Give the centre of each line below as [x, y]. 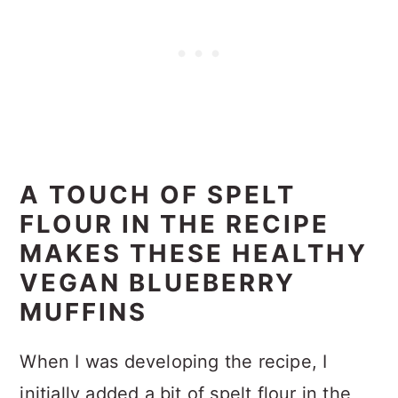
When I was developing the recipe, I [174, 362]
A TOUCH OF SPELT [158, 195]
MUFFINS [84, 312]
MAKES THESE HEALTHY [194, 254]
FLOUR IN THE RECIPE [175, 224]
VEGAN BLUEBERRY [158, 283]
